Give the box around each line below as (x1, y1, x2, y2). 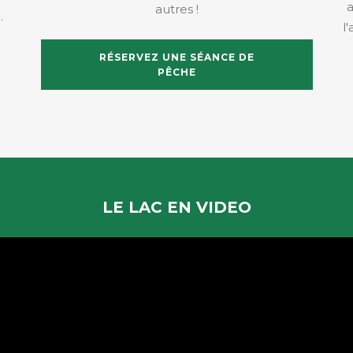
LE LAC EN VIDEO (102, 198, 251, 217)
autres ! (155, 2, 199, 17)
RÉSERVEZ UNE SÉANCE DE (99, 51, 255, 64)
